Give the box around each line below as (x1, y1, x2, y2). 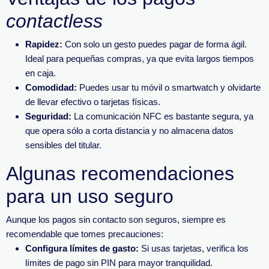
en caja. (25, 68, 56, 78)
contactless (6, 10, 103, 32)
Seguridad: (25, 111, 71, 121)
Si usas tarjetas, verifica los (139, 243, 249, 253)
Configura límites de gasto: (25, 243, 139, 253)
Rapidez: (25, 39, 62, 49)
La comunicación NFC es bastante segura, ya (71, 111, 253, 121)
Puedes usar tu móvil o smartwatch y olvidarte (77, 82, 261, 92)
